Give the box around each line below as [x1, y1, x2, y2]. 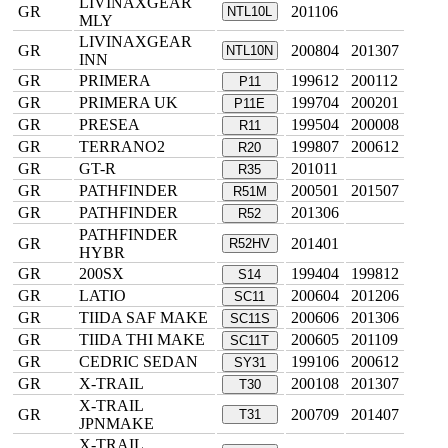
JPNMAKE [79, 415, 154, 432]
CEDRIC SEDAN [79, 353, 198, 370]
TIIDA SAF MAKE [79, 309, 208, 326]
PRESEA [79, 116, 140, 133]
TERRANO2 [79, 138, 165, 155]
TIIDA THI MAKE [79, 331, 205, 348]
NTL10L [227, 4, 273, 19]
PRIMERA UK [79, 94, 178, 111]
